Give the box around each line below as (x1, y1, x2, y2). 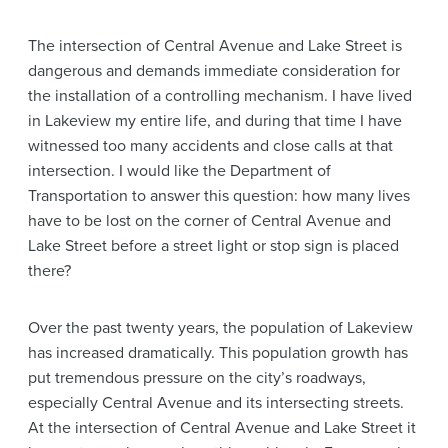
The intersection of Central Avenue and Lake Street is (28, 35, 402, 56)
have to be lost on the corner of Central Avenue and (28, 210, 391, 231)
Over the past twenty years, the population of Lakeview (28, 317, 413, 338)
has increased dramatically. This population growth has (28, 342, 408, 363)
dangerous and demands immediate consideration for (28, 60, 400, 81)
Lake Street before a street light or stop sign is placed (28, 235, 399, 256)
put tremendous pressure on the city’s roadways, (28, 367, 366, 388)
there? (28, 260, 71, 281)
